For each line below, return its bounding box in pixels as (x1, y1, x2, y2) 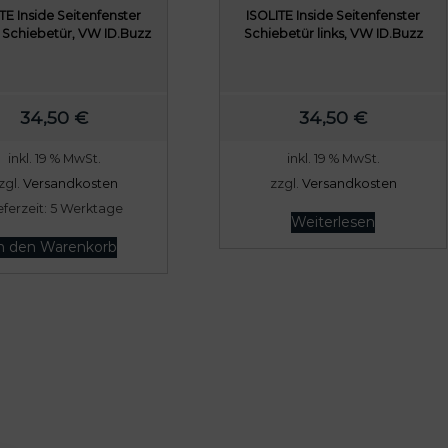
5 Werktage (49, 200, 123, 216)
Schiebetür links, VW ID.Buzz (243, 25, 423, 41)
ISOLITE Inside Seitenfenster (246, 7, 421, 23)
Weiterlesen (291, 212, 376, 231)
